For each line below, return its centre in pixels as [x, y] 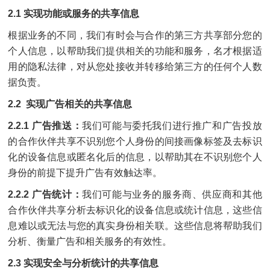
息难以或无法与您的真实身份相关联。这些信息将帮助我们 [135, 226]
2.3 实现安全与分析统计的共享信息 [83, 263]
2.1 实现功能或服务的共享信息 [74, 14]
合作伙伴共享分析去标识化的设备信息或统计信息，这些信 [135, 210]
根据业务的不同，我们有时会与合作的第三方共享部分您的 [135, 35]
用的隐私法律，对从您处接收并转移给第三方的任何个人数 [135, 67]
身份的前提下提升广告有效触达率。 [85, 173]
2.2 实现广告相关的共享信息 [70, 104]
